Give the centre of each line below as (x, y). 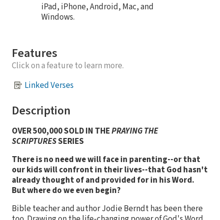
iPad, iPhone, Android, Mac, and (97, 7)
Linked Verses (49, 85)
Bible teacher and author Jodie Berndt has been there (107, 209)
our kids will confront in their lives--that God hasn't (110, 170)
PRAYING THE (135, 131)
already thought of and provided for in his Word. (103, 180)
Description (41, 111)
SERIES (70, 142)
